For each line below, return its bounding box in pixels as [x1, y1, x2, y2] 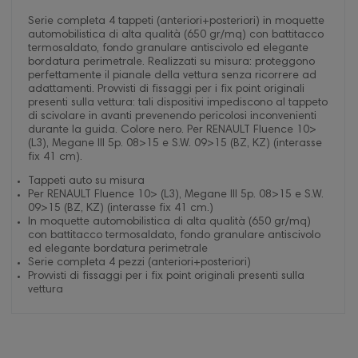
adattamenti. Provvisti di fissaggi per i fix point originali [28, 84, 304, 95]
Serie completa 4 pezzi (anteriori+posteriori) [28, 257, 251, 268]
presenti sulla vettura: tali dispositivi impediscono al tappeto [28, 97, 328, 109]
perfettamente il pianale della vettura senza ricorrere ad [28, 70, 316, 82]
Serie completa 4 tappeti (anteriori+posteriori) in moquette [28, 16, 324, 27]
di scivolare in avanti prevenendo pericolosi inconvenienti [28, 111, 316, 122]
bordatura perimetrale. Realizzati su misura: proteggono [28, 57, 315, 68]
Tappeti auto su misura [28, 175, 145, 187]
